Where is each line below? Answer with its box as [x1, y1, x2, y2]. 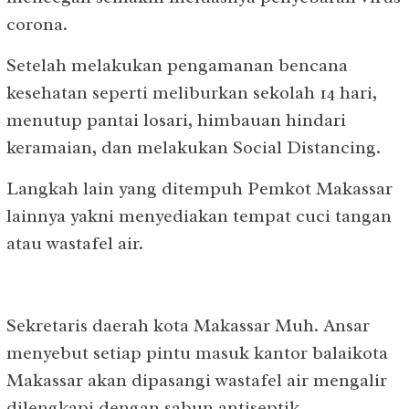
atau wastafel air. [6, 232, 143, 255]
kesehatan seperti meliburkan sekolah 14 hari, [6, 81, 377, 104]
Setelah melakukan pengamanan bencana [6, 54, 348, 77]
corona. [6, 13, 68, 36]
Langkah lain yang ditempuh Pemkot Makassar [6, 177, 393, 200]
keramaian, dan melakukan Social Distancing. [6, 136, 381, 159]
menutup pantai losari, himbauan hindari [6, 109, 346, 131]
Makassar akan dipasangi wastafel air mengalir [6, 369, 387, 392]
